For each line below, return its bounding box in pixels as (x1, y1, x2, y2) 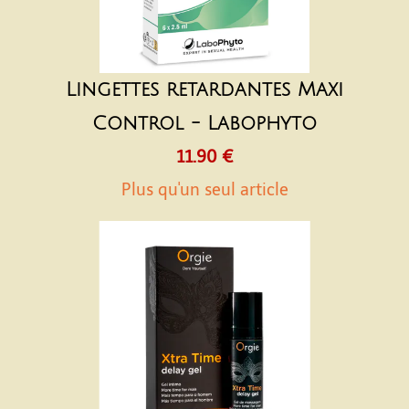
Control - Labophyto (92, 113, 317, 134)
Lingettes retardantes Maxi (66, 79, 343, 100)
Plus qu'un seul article (121, 180, 288, 200)
